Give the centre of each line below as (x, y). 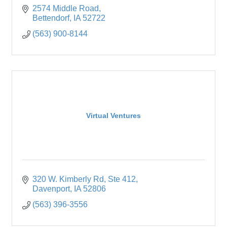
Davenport (51, 189)
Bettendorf (51, 18)
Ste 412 (122, 179)
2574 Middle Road (66, 9)
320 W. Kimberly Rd (68, 179)
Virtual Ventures (113, 115)
